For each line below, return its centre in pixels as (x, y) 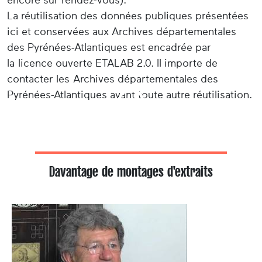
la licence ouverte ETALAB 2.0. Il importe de (112, 63)
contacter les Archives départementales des (113, 79)
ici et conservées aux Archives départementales (122, 31)
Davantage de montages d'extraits (131, 171)
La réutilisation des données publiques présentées (128, 15)
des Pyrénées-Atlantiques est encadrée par (109, 47)
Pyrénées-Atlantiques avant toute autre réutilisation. (130, 94)
